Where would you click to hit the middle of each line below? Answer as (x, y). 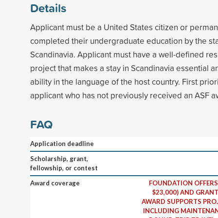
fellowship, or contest (64, 168)
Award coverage (55, 183)
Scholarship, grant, (59, 158)
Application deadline (62, 143)
